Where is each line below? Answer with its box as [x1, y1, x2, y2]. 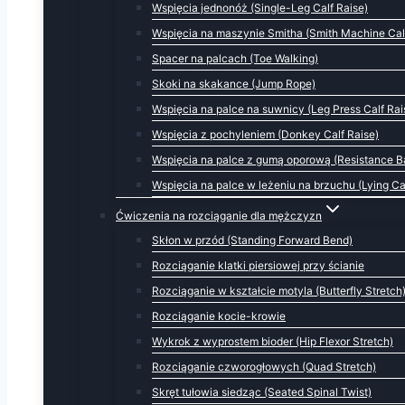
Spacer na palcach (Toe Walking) [152, 52, 318, 65]
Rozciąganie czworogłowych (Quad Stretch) [152, 360, 376, 373]
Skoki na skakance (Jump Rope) [152, 77, 316, 90]
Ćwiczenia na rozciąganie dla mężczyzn [116, 209, 322, 222]
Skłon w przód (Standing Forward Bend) [152, 233, 353, 247]
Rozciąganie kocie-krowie [152, 309, 286, 323]
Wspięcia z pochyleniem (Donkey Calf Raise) [152, 127, 379, 141]
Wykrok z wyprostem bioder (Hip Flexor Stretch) [152, 334, 393, 348]
